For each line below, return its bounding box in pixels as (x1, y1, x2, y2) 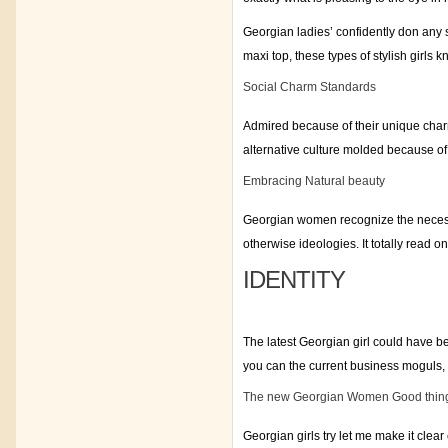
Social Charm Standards (243, 80, 376, 94)
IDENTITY (243, 266, 345, 293)
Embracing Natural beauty (243, 174, 385, 188)
